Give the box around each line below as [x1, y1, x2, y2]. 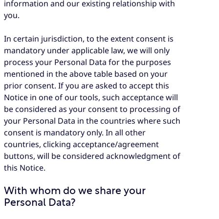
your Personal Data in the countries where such [4, 115, 180, 127]
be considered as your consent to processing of [4, 104, 180, 115]
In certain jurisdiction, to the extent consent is [4, 33, 174, 44]
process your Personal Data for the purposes [4, 57, 171, 68]
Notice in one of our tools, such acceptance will [4, 92, 178, 103]
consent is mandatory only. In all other [4, 127, 146, 138]
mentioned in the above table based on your [4, 68, 168, 80]
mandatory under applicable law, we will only [4, 45, 170, 56]
